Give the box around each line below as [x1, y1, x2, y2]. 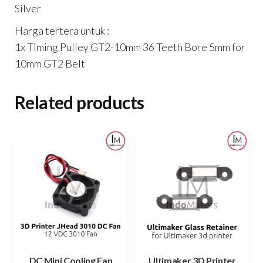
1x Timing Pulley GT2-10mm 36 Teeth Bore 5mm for [15, 40, 245, 53]
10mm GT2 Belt [15, 56, 85, 70]
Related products [15, 91, 144, 113]
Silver [15, 1, 41, 15]
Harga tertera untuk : [15, 23, 109, 37]
